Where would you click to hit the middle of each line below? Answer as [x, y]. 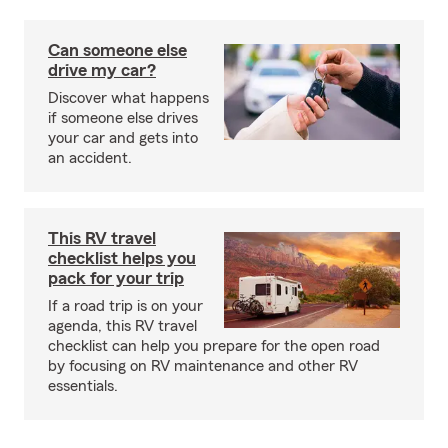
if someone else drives [123, 118]
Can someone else [117, 50]
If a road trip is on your [125, 306]
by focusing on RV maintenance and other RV [203, 366]
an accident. [90, 158]
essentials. [83, 386]
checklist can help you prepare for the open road [214, 346]
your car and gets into [123, 138]
